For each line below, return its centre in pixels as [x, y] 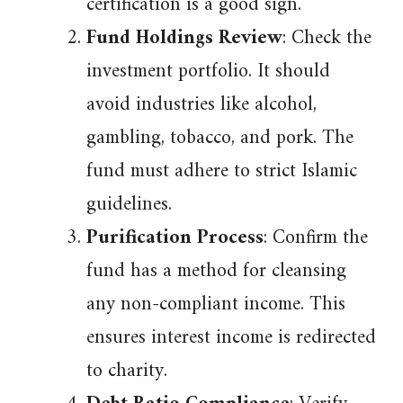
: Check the [327, 38]
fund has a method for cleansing [216, 271]
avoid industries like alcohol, [201, 105]
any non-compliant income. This [216, 304]
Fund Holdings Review [184, 38]
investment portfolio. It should [208, 72]
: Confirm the [316, 238]
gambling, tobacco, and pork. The [220, 138]
